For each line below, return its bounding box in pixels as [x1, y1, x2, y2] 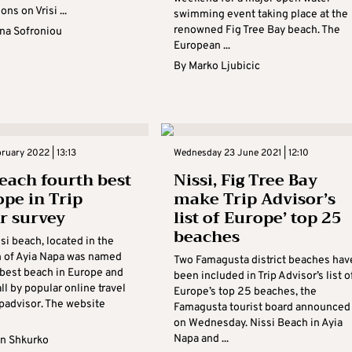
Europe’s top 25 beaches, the [173, 284, 317, 299]
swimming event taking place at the [173, 7, 348, 21]
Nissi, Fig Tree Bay [173, 166, 317, 194]
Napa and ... [173, 332, 229, 346]
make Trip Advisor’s [173, 185, 335, 213]
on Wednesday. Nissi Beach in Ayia [173, 316, 343, 330]
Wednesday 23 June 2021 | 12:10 [173, 146, 309, 159]
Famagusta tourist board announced [173, 300, 350, 314]
